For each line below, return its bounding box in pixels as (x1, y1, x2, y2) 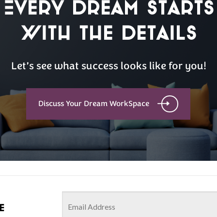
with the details (20, 20, 197, 44)
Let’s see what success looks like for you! (11, 59, 206, 74)
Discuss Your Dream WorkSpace (38, 98, 150, 109)
